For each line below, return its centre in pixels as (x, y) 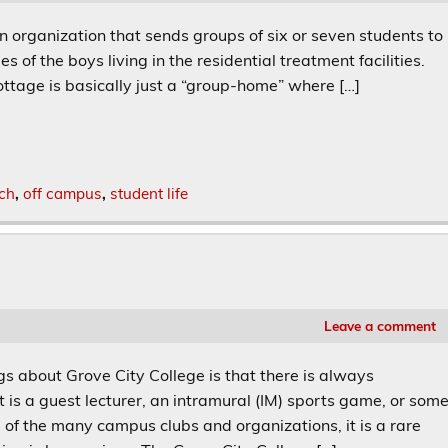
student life (148, 194)
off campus (62, 194)
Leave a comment (379, 326)
